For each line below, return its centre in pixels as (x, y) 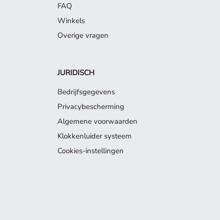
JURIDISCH (76, 73)
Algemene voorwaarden (97, 121)
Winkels (71, 21)
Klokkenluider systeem (95, 136)
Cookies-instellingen (91, 151)
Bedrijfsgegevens (86, 92)
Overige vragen (83, 35)
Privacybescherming (91, 107)
